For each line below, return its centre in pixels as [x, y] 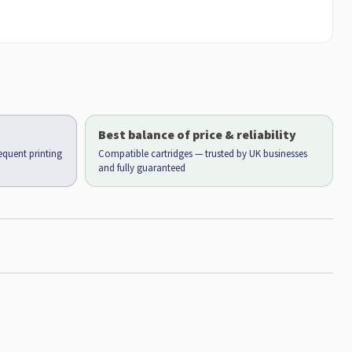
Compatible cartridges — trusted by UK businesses [202, 154]
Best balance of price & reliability [197, 134]
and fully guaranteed [141, 168]
